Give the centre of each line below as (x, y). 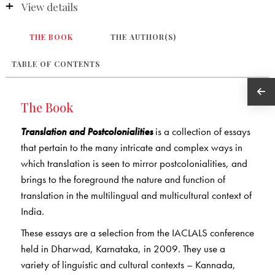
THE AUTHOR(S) (144, 37)
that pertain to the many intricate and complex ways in (131, 148)
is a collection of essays (201, 132)
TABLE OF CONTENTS (56, 64)
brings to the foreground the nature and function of (123, 180)
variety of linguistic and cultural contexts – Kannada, (128, 264)
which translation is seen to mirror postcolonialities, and (134, 164)
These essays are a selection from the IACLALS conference (137, 232)
